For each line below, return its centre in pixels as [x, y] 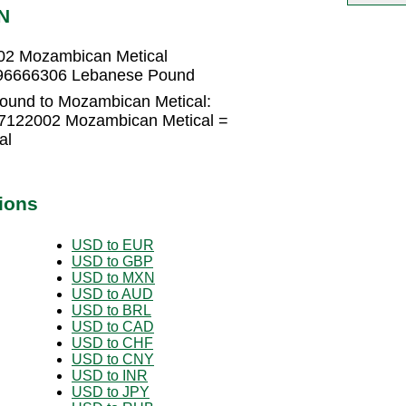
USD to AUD [112, 294]
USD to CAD [113, 326]
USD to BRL [111, 310]
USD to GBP [112, 261]
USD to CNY [113, 359]
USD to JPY [111, 391]
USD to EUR [113, 245]
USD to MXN [113, 277]
